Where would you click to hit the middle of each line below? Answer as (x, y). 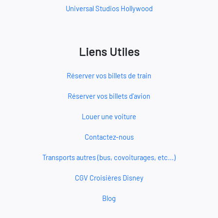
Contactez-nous (109, 137)
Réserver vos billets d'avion (109, 96)
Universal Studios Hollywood (109, 8)
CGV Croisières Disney (109, 178)
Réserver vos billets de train (109, 75)
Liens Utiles (109, 51)
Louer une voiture (109, 116)
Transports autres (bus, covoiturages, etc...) (109, 157)
